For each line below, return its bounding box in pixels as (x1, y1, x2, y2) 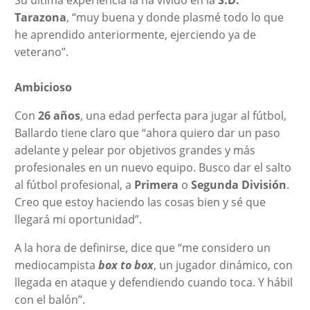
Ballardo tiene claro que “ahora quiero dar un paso (14, 125, 280, 140)
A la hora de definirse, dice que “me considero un (14, 239, 271, 255)
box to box (98, 257, 154, 273)
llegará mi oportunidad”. (14, 211, 142, 227)
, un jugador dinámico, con (153, 257, 293, 273)
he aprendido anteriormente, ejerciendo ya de (14, 26, 256, 42)
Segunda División (190, 176, 286, 192)
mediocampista (14, 257, 98, 273)
